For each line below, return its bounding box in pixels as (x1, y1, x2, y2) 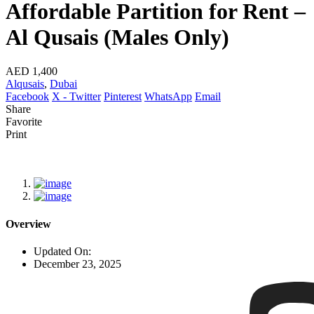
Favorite (6, 116, 42, 128)
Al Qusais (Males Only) (6, 24, 229, 50)
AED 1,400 (6, 65, 57, 78)
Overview (6, 217, 51, 230)
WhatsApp (144, 90, 192, 103)
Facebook (6, 90, 49, 103)
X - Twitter (52, 90, 101, 103)
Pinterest (104, 90, 142, 103)
